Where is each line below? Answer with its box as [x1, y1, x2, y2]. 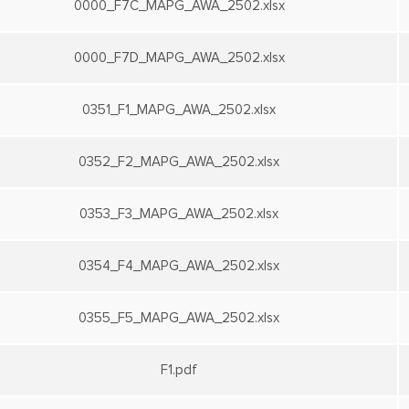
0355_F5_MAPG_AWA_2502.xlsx [79, 311, 279, 325]
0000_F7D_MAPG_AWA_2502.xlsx [73, 51, 285, 65]
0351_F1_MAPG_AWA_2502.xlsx [82, 103, 276, 117]
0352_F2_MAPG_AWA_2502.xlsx [79, 155, 279, 169]
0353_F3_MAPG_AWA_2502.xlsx [79, 207, 278, 221]
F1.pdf [161, 363, 197, 377]
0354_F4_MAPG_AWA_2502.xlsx [79, 259, 279, 273]
